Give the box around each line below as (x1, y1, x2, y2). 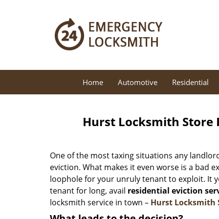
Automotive (118, 77, 157, 87)
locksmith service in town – (50, 197, 151, 208)
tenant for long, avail (50, 185, 128, 196)
